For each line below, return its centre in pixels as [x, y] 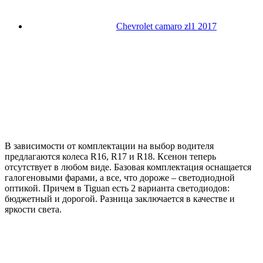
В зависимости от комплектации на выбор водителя [109, 146]
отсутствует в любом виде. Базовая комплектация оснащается [128, 167]
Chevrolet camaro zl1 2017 [166, 26]
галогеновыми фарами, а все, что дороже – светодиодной [120, 177]
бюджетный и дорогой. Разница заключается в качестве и [120, 198]
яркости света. [33, 209]
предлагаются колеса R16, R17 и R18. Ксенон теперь [110, 156]
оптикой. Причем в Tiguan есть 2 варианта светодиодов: [117, 188]
